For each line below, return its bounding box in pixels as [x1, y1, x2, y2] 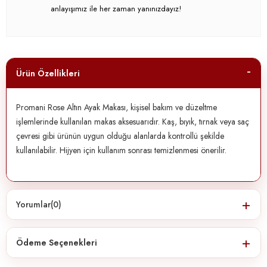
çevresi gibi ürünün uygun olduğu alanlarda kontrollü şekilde [16, 129, 224, 142]
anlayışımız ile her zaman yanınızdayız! [51, 2, 181, 14]
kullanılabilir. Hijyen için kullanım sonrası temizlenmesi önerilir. [16, 144, 226, 156]
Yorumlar [16, 198, 51, 210]
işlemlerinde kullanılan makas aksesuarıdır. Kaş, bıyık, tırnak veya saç [16, 115, 249, 128]
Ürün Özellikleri [16, 67, 80, 79]
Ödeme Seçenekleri [16, 236, 97, 249]
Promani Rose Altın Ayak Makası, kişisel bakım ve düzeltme [16, 101, 217, 113]
